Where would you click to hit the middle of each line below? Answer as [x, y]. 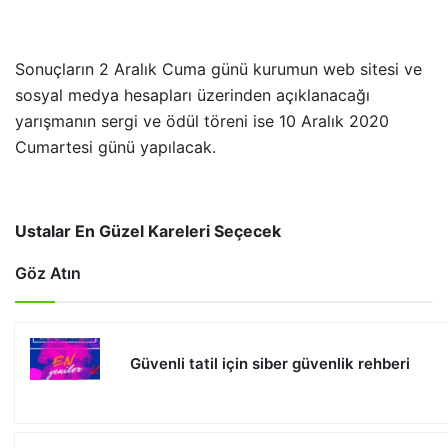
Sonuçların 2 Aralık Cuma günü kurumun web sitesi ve [218, 69]
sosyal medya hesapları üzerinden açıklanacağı [192, 95]
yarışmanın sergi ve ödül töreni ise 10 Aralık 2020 [202, 121]
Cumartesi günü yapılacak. [120, 147]
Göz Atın [48, 273]
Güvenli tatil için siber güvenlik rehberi [270, 363]
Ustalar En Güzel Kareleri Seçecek [150, 231]
